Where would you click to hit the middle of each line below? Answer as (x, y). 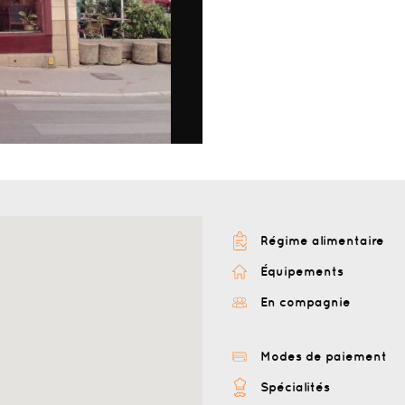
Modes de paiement (324, 356)
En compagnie (306, 301)
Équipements (302, 271)
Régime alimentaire (322, 240)
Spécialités (295, 386)
